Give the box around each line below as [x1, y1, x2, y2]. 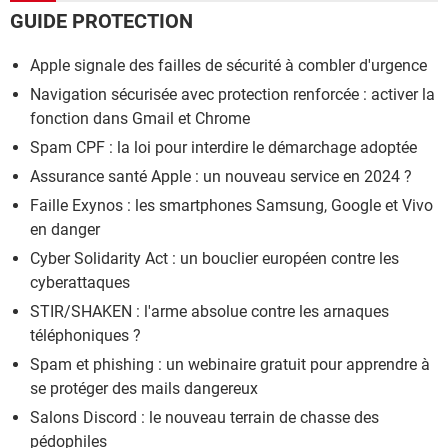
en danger [30, 219, 100, 239]
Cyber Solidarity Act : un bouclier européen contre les [30, 248, 399, 268]
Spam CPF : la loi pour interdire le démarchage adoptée [30, 137, 417, 157]
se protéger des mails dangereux [30, 378, 258, 398]
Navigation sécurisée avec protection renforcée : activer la [30, 84, 435, 104]
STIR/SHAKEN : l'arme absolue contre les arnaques [30, 301, 389, 321]
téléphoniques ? [30, 325, 141, 345]
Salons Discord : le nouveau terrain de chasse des [30, 407, 379, 427]
